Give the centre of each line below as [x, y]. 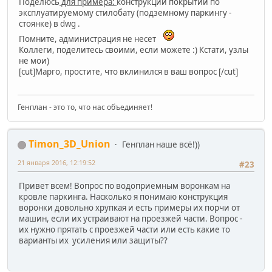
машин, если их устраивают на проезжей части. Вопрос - [131, 218]
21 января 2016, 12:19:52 [56, 163]
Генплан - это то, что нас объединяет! [85, 107]
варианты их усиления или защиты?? [93, 240]
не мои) [34, 61]
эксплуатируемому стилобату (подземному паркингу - [125, 13]
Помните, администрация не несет [89, 39]
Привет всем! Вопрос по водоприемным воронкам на [124, 185]
